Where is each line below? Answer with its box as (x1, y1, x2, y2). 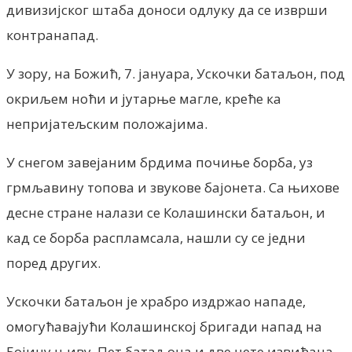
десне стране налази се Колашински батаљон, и (6, 203, 325, 222)
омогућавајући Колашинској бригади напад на (6, 317, 322, 335)
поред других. (6, 253, 101, 272)
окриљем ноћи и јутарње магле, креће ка (6, 89, 281, 108)
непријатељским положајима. (6, 114, 207, 133)
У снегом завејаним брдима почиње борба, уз (6, 152, 313, 171)
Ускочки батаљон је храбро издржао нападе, (6, 291, 306, 310)
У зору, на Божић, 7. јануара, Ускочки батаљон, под (6, 64, 345, 82)
